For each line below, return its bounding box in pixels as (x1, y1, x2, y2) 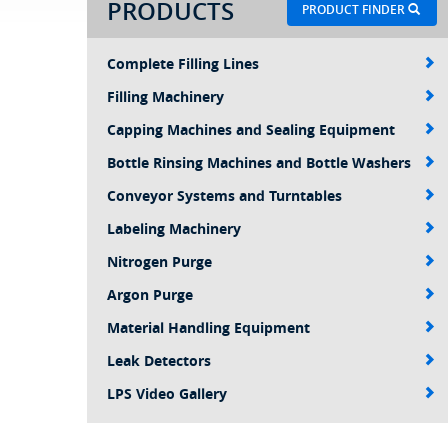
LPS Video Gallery (107, 384, 227, 403)
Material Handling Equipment (107, 318, 310, 337)
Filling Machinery (107, 87, 224, 106)
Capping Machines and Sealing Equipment (107, 120, 395, 139)
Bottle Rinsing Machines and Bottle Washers (107, 153, 411, 172)
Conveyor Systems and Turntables (107, 186, 342, 205)
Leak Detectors (107, 351, 211, 370)
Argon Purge (107, 285, 193, 304)
